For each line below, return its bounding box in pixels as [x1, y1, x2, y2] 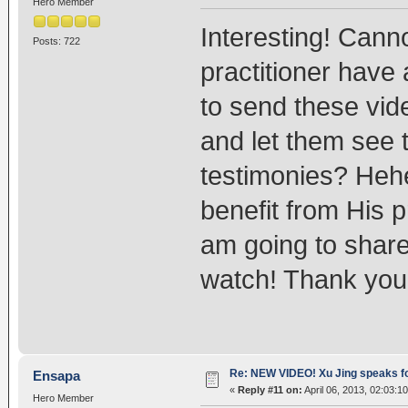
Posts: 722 [32, 35, 80, 46]
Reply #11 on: [237, 384, 302, 396]
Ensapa [33, 368, 81, 384]
